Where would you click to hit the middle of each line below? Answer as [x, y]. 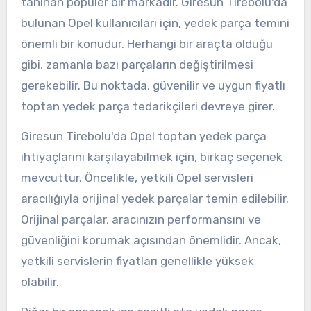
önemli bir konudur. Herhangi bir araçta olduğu [146, 44]
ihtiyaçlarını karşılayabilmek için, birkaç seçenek [151, 157]
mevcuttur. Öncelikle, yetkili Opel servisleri [137, 177]
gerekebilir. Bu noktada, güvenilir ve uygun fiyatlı [153, 86]
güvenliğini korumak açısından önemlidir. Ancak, [151, 240]
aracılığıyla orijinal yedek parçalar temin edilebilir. [154, 198]
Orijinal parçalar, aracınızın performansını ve [141, 219]
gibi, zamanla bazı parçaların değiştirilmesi [137, 65]
